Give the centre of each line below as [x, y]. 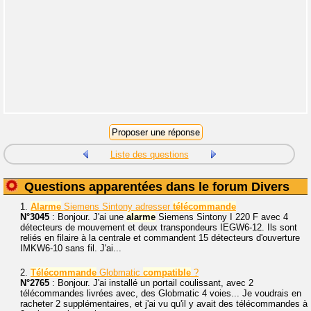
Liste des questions [149, 154]
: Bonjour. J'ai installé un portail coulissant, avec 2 [151, 283]
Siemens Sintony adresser [117, 207]
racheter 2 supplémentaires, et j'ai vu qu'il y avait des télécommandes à [164, 304]
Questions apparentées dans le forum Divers [157, 187]
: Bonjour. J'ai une [88, 217]
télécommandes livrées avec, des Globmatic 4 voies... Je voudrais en [161, 293]
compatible [167, 272]
